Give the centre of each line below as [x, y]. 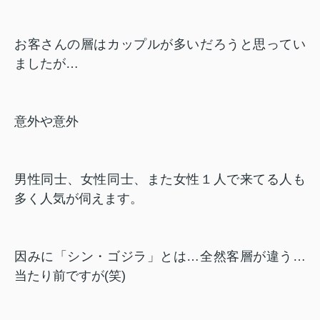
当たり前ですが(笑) [70, 275]
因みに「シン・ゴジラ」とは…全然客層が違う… [160, 256]
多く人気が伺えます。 [79, 198]
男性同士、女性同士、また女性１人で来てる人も [160, 179]
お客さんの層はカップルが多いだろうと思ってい [160, 44]
